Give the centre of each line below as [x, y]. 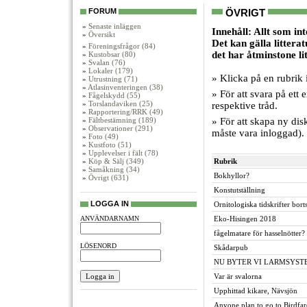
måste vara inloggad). [258, 133]
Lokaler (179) [111, 71]
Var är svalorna [238, 276]
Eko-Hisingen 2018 [245, 219]
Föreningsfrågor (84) [122, 46]
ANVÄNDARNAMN [110, 218]
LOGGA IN [110, 204]
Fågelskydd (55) [114, 95]
